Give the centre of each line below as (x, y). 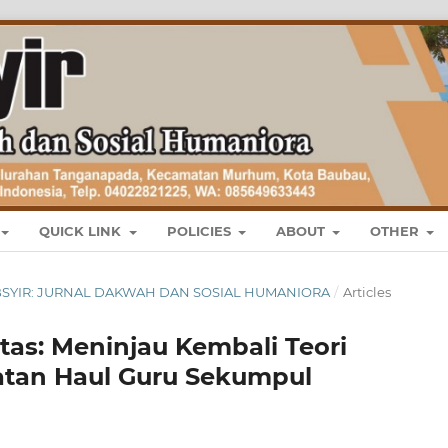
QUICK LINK (82, 231)
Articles (366, 292)
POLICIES (200, 231)
